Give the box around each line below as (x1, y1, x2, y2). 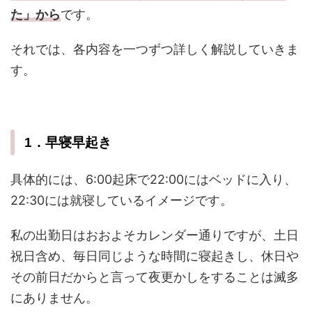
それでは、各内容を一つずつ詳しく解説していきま (10, 42, 299, 57)
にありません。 (10, 290, 98, 306)
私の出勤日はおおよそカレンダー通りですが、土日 (10, 228, 299, 243)
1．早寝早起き (24, 135, 111, 150)
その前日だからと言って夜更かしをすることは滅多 (10, 270, 299, 285)
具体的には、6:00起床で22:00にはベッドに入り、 (10, 172, 297, 187)
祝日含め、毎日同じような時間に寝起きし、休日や (10, 249, 299, 264)
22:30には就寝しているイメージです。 (10, 193, 233, 208)
